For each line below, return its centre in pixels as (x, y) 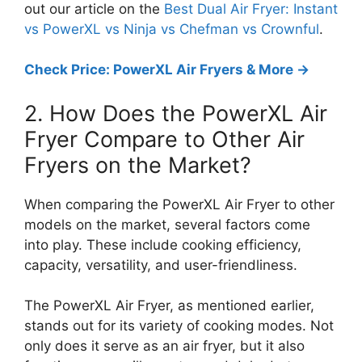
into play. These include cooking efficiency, (163, 244)
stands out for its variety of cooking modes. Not (179, 326)
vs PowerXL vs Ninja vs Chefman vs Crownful (172, 29)
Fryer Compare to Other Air (164, 139)
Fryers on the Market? (138, 165)
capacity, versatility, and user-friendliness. (161, 265)
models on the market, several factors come (167, 224)
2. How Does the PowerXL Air (176, 113)
